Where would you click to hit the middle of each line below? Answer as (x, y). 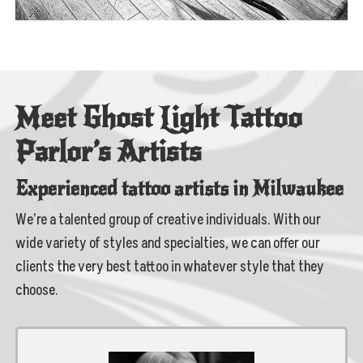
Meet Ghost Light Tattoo (159, 118)
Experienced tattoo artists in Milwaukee (180, 189)
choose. (37, 291)
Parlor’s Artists (109, 152)
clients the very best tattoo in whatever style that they (170, 267)
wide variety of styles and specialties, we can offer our (168, 244)
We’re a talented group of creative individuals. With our (169, 220)
